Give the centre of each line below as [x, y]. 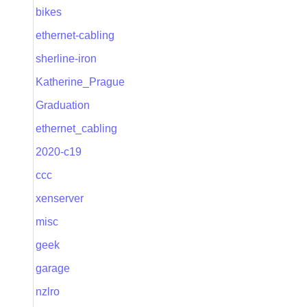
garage [53, 268]
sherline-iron [66, 59]
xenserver [60, 198]
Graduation [63, 105]
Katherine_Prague [80, 82]
